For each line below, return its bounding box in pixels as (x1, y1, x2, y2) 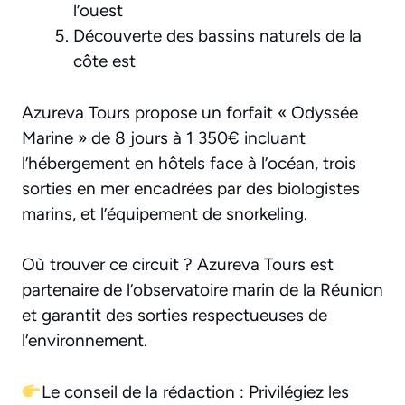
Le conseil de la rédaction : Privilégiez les (41, 381, 349, 402)
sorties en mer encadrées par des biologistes (22, 177, 360, 199)
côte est (73, 51, 136, 72)
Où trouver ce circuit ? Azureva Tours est (22, 254, 334, 276)
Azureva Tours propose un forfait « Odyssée (22, 101, 358, 123)
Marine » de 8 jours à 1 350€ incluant (22, 127, 306, 148)
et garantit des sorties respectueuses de (22, 305, 327, 326)
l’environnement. (22, 330, 147, 352)
